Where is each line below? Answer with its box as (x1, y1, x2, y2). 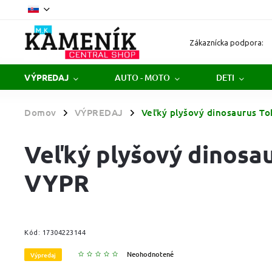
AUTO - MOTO (115, 71, 170, 83)
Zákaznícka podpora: (189, 38, 264, 47)
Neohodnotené (127, 249, 174, 259)
